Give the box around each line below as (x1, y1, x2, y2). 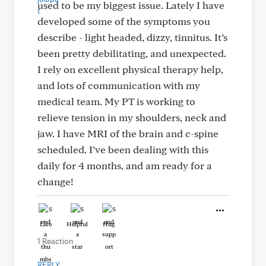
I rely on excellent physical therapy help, (37, 63, 223, 75)
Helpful (66, 220, 88, 228)
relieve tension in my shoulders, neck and (37, 111, 226, 123)
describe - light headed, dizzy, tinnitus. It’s (37, 31, 227, 43)
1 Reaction (37, 236, 73, 246)
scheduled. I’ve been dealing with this (37, 143, 208, 156)
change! (37, 175, 74, 188)
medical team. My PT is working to (37, 95, 195, 107)
